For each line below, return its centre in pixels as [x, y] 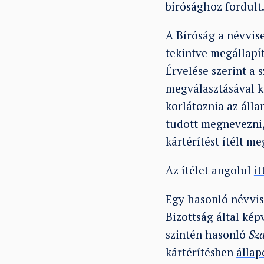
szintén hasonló [207, 234]
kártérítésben [201, 252]
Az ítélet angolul [209, 170]
